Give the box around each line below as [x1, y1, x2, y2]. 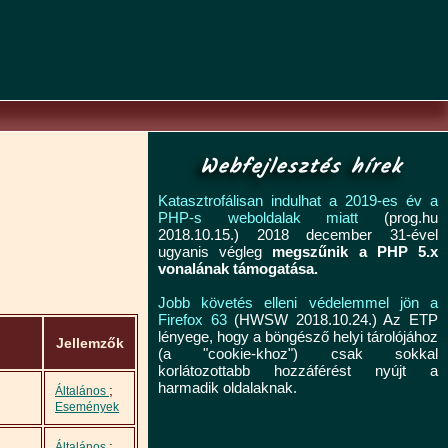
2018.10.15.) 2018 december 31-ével [158, 226, 438, 243]
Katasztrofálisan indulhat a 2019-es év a [158, 192, 438, 209]
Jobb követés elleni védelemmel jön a [158, 294, 438, 311]
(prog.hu [358, 209, 439, 226]
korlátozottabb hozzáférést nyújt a [158, 362, 438, 379]
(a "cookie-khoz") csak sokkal [158, 345, 438, 362]
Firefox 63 [158, 311, 227, 328]
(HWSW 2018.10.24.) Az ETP [226, 311, 439, 328]
